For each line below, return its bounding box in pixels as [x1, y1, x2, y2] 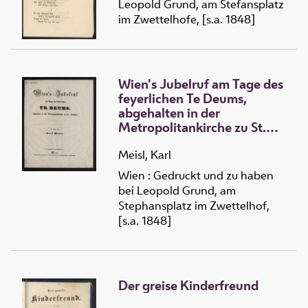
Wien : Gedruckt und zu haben [118, 168, 274, 184]
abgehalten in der [118, 103, 220, 122]
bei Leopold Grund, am [118, 183, 236, 199]
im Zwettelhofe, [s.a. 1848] [118, 11, 255, 27]
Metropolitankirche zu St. [118, 118, 266, 136]
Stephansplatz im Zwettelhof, [118, 198, 269, 214]
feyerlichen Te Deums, [118, 89, 247, 107]
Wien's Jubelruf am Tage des [118, 74, 283, 93]
